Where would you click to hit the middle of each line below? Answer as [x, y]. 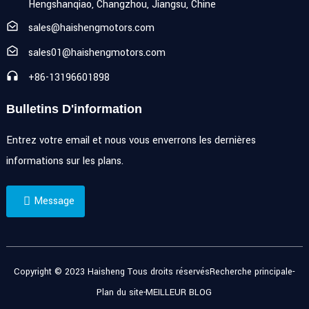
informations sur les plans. [64, 161]
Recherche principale [251, 272]
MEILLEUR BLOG [179, 293]
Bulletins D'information [74, 109]
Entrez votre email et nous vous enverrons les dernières [131, 141]
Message [54, 201]
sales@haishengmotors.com [91, 28]
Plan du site [120, 293]
